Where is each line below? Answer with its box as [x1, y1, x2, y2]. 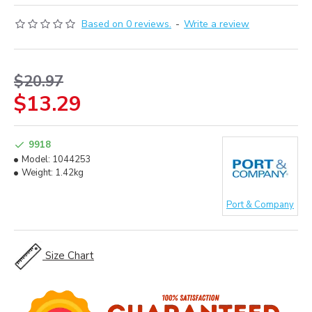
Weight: [22, 166, 53, 179]
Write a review [184, 17, 249, 31]
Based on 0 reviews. [81, 17, 171, 31]
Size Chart [45, 248, 94, 263]
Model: [22, 153, 50, 166]
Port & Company [226, 198, 294, 211]
